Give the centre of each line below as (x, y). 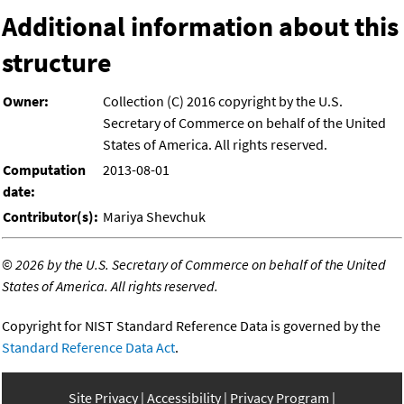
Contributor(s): (50, 216)
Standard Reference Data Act (88, 347)
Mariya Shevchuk (154, 216)
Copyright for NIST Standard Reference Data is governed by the (191, 325)
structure (57, 62)
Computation (44, 169)
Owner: (26, 101)
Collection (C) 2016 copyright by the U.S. (223, 101)
